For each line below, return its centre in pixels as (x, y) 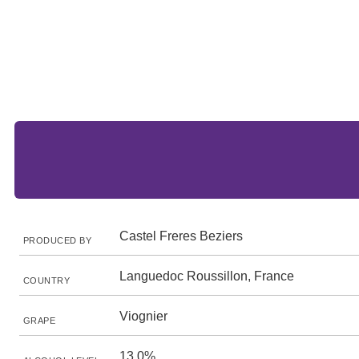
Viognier (143, 316)
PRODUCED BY (58, 240)
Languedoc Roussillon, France (207, 276)
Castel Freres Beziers (181, 236)
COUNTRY (47, 280)
